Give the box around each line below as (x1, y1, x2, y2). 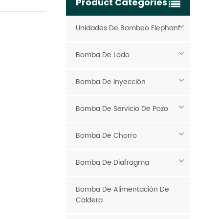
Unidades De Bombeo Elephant (75, 22, 180, 34)
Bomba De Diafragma (75, 157, 149, 169)
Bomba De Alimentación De (75, 184, 169, 196)
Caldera (75, 195, 103, 206)
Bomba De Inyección (75, 76, 146, 88)
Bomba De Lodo (75, 49, 130, 61)
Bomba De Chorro (75, 130, 137, 142)
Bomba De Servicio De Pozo (75, 103, 168, 115)
